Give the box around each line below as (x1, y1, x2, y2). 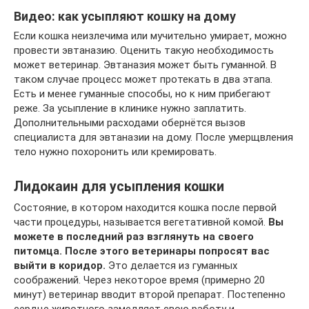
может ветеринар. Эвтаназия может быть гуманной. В (14, 59, 277, 71)
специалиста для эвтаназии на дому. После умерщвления (14, 131, 293, 143)
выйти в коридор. (14, 259, 106, 272)
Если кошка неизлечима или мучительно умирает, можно (14, 30, 287, 42)
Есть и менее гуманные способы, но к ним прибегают (14, 88, 271, 100)
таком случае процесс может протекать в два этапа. (14, 73, 272, 86)
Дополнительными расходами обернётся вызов (14, 117, 246, 129)
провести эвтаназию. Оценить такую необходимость (14, 44, 274, 57)
